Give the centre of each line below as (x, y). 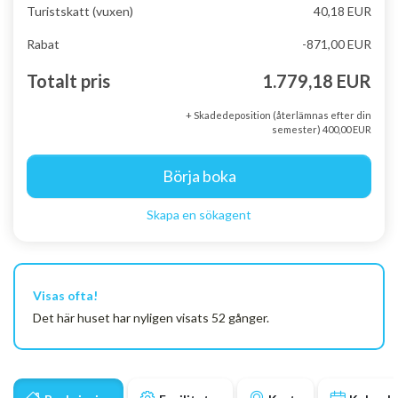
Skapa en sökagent (199, 215)
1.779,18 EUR (317, 81)
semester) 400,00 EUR (322, 129)
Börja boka (199, 176)
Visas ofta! (65, 295)
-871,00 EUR (336, 44)
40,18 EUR (342, 11)
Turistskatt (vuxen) (80, 11)
